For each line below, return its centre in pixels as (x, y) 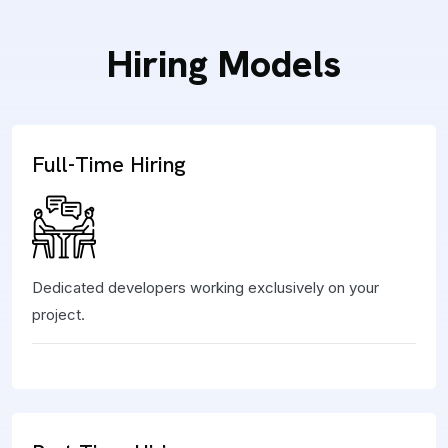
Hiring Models (224, 64)
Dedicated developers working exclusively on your (205, 287)
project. (58, 314)
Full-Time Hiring (109, 164)
